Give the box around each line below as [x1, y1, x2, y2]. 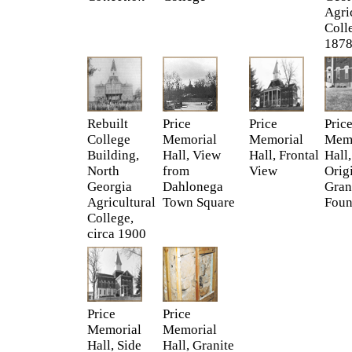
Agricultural [87, 195, 156, 210]
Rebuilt [87, 116, 128, 131]
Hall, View [163, 148, 221, 163]
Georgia [87, 179, 132, 194]
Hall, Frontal [249, 148, 319, 163]
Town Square [163, 195, 235, 210]
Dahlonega [163, 179, 223, 194]
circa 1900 [87, 226, 146, 241]
